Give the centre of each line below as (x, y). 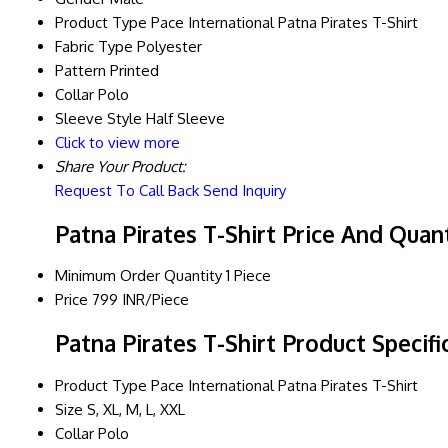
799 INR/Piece (140, 300)
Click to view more (117, 143)
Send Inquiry (244, 191)
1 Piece (248, 276)
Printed (134, 71)
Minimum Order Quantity (138, 276)
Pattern (80, 71)
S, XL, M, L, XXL (136, 409)
